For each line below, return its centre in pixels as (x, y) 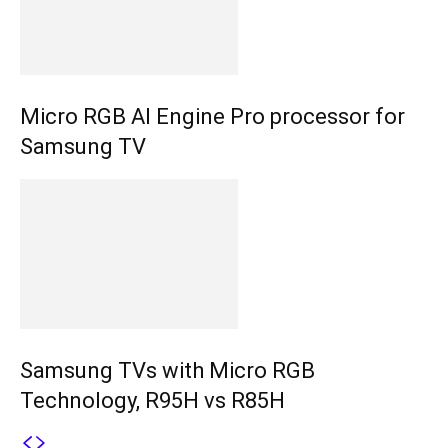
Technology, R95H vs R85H (152, 401)
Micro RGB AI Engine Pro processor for (212, 117)
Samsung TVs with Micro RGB (167, 371)
